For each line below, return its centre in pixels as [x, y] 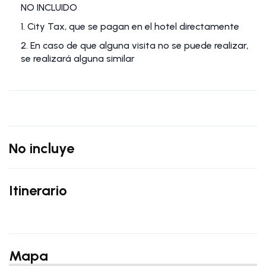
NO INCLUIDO [49, 8]
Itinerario [38, 191]
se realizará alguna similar [78, 59]
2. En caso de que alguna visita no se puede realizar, [134, 46]
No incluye [42, 148]
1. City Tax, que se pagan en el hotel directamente [130, 27]
